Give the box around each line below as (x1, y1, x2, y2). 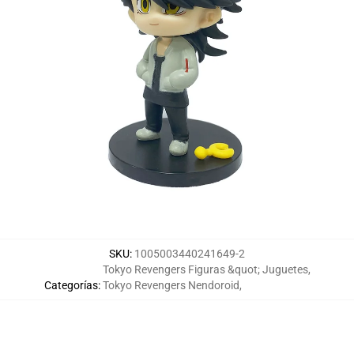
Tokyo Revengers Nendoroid (102, 279, 239, 292)
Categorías (43, 279, 98, 292)
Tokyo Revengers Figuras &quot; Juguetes (102, 263, 308, 276)
